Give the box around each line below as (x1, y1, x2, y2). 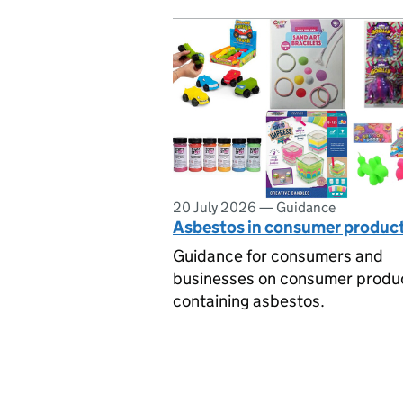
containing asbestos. (173, 291, 325, 311)
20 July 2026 (173, 198, 256, 216)
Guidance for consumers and (173, 246, 383, 266)
